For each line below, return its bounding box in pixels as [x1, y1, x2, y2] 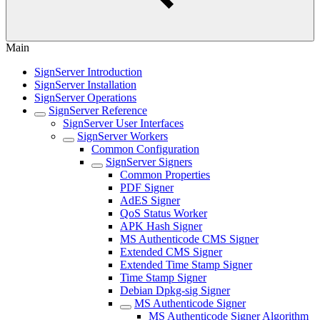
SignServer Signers [106, 156, 192, 168]
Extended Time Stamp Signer [120, 259, 252, 271]
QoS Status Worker [120, 207, 207, 219]
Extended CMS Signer [120, 246, 222, 258]
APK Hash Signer [120, 220, 202, 232]
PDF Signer [120, 181, 174, 194]
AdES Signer [120, 194, 180, 206]
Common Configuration [91, 143, 199, 155]
